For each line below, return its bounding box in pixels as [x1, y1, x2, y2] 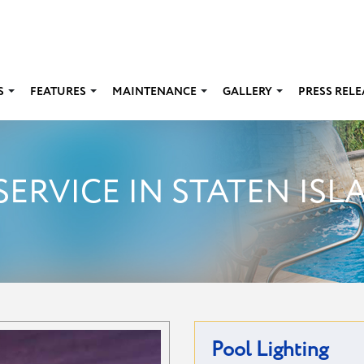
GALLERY [223, 83, 272, 100]
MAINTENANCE [112, 83, 197, 100]
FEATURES [30, 83, 86, 100]
